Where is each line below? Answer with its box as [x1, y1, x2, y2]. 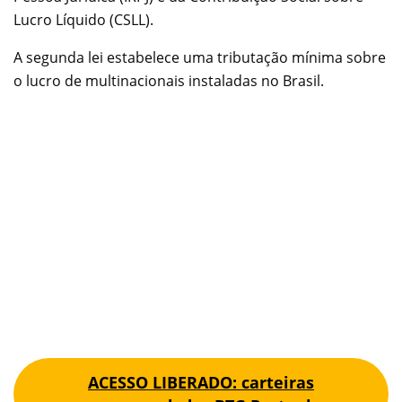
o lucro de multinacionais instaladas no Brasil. [13, 70, 324, 91]
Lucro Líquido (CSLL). [13, 9, 153, 30]
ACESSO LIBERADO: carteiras [88, 371, 314, 393]
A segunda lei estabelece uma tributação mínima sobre [13, 47, 386, 67]
